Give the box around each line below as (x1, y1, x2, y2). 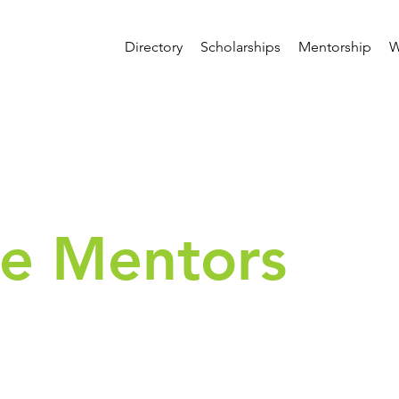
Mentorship (298, 38, 371, 55)
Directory (125, 38, 183, 55)
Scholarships (200, 38, 281, 55)
